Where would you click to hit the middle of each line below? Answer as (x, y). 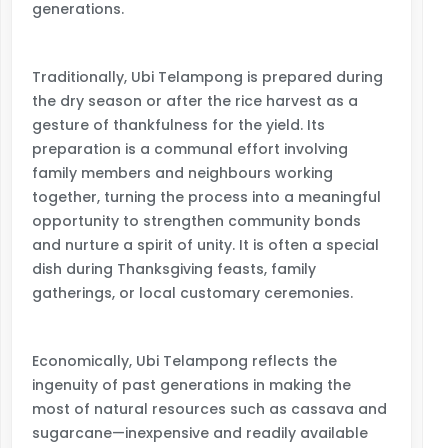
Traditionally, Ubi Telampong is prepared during (207, 77)
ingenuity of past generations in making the (191, 385)
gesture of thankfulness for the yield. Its (178, 125)
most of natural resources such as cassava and (209, 409)
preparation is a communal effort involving (190, 149)
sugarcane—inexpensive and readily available (200, 433)
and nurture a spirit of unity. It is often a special (205, 245)
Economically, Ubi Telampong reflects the (184, 361)
